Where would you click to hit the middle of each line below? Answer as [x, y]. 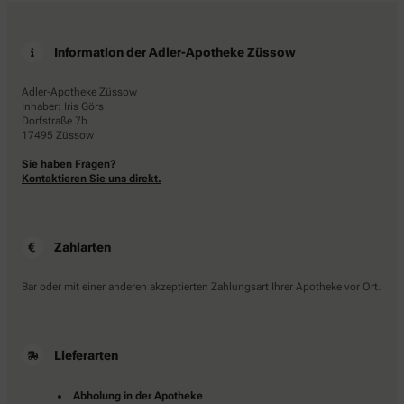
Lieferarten [86, 355]
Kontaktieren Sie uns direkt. [92, 178]
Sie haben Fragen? [69, 164]
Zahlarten [83, 247]
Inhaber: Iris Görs [63, 106]
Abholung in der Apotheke [138, 395]
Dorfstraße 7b [55, 120]
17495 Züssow [58, 135]
